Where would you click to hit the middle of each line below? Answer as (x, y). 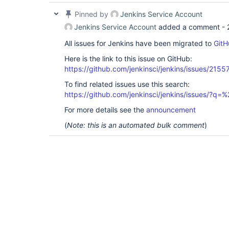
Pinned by (91, 14)
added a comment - (192, 27)
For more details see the (105, 110)
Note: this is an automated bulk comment (136, 125)
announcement (171, 110)
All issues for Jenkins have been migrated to (139, 43)
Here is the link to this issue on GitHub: (128, 59)
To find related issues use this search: (127, 84)
